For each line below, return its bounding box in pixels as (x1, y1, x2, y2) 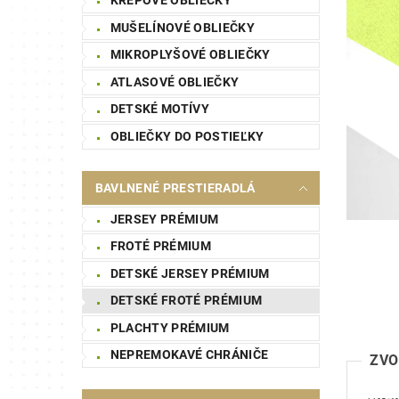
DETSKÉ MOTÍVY (110, 102, 209, 117)
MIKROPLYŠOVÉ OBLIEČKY (110, 47, 271, 62)
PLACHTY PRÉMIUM (110, 320, 230, 335)
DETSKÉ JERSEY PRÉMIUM (110, 265, 270, 281)
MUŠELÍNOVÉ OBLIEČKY (110, 20, 255, 35)
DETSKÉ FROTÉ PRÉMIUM (110, 293, 263, 308)
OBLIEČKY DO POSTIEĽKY (110, 128, 265, 143)
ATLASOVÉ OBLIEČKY (110, 74, 240, 89)
